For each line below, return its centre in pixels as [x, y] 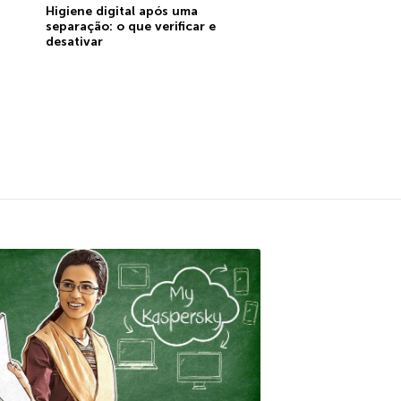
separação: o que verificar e [130, 26]
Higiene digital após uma [121, 11]
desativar [74, 41]
